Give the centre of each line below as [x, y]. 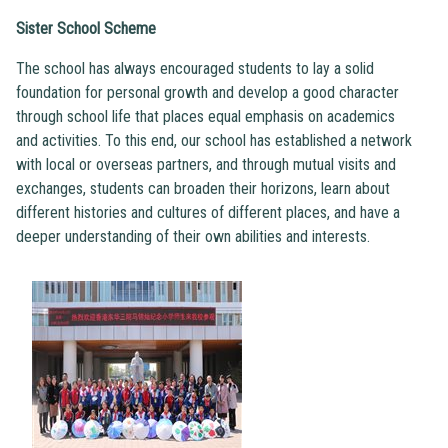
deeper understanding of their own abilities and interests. [193, 236]
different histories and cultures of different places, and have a [208, 212]
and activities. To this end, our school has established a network [214, 140]
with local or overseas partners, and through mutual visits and [206, 164]
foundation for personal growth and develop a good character [207, 92]
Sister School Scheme [86, 28]
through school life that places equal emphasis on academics [205, 116]
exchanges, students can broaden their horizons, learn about [203, 188]
